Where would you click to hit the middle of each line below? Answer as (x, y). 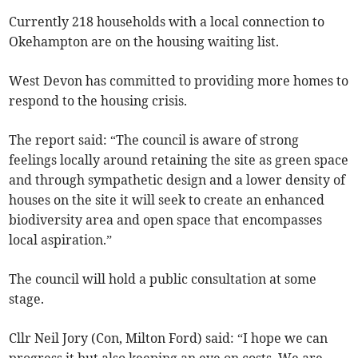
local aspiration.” (61, 240)
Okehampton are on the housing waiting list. (144, 42)
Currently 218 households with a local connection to (167, 22)
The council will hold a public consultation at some (163, 279)
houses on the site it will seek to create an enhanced (167, 200)
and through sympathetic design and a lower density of (177, 180)
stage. (27, 299)
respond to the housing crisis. (98, 101)
